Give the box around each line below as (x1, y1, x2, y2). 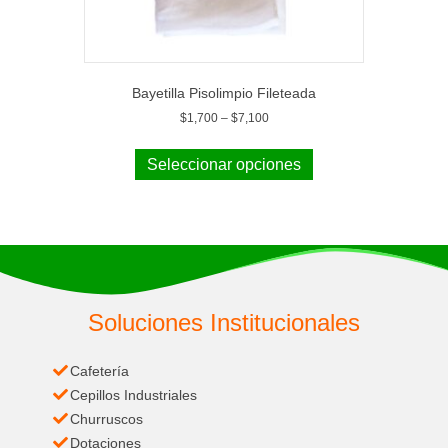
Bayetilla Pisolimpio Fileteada (132, 84, 316, 101)
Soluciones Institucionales (88, 308, 360, 336)
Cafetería (70, 362, 130, 379)
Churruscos (70, 410, 144, 427)
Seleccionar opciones (147, 155, 301, 173)
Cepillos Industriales (70, 386, 198, 403)
